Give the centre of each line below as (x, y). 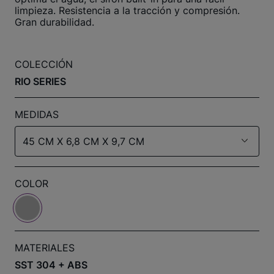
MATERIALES (45, 248)
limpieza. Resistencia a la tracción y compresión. (127, 10)
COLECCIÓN (44, 64)
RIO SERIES (40, 81)
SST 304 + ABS (51, 265)
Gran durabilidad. (54, 22)
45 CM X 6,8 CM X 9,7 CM (83, 141)
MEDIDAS (37, 114)
